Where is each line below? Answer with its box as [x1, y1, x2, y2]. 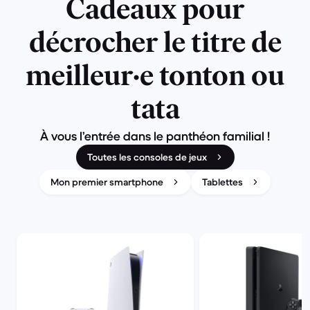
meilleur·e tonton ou [26, 63, 284, 93]
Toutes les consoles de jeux [86, 151, 207, 163]
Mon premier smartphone [51, 176, 163, 188]
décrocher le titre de [28, 30, 282, 60]
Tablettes [202, 176, 243, 188]
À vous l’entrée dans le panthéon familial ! [40, 129, 270, 144]
